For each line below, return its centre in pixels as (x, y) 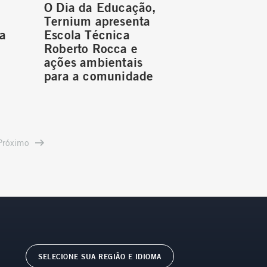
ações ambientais (94, 62)
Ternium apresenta (97, 21)
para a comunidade (99, 76)
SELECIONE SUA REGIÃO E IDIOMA (100, 257)
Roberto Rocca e (91, 48)
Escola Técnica (87, 35)
